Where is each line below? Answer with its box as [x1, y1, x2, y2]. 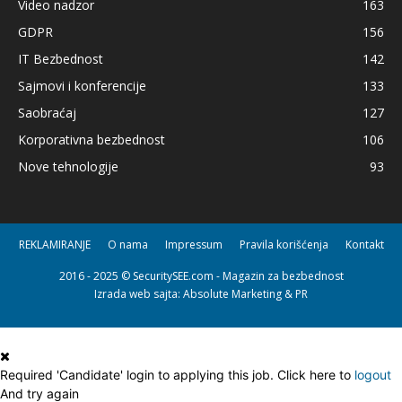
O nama [107, 236, 148, 252]
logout [354, 366, 391, 382]
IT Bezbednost [18, 49, 103, 67]
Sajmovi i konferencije [18, 76, 146, 94]
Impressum [164, 236, 223, 252]
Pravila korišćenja [239, 236, 328, 252]
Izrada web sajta [94, 285, 178, 301]
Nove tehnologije [18, 157, 118, 175]
